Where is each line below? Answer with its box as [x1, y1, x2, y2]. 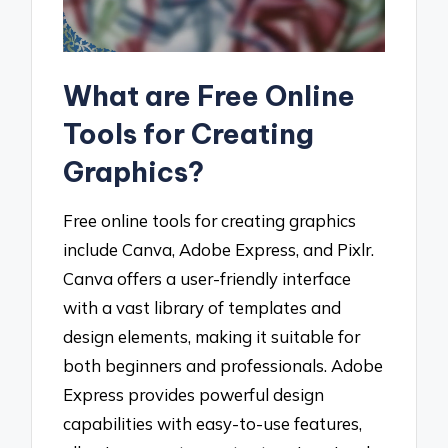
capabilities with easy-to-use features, [63, 413, 363, 435]
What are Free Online [63, 77, 356, 113]
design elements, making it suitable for [63, 326, 361, 348]
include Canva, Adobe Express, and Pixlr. [63, 239, 375, 261]
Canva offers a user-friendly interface [63, 268, 352, 290]
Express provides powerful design [63, 384, 325, 406]
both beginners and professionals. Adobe [63, 355, 384, 377]
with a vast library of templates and [63, 297, 342, 319]
